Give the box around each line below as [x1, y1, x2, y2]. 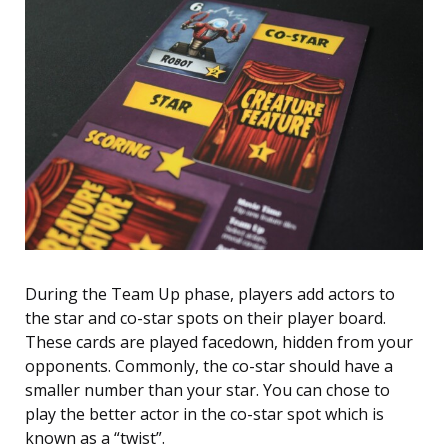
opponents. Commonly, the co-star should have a [25, 355, 393, 378]
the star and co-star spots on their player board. [25, 307, 386, 330]
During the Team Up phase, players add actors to [25, 283, 395, 306]
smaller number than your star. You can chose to [25, 379, 390, 402]
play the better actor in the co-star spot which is [25, 403, 384, 426]
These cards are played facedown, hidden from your [25, 331, 413, 354]
